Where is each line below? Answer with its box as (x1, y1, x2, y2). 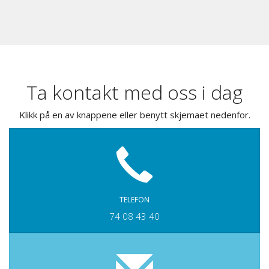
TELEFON (119, 194, 150, 205)
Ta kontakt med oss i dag (26, 79, 243, 105)
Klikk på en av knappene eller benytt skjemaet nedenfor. (19, 109, 250, 121)
